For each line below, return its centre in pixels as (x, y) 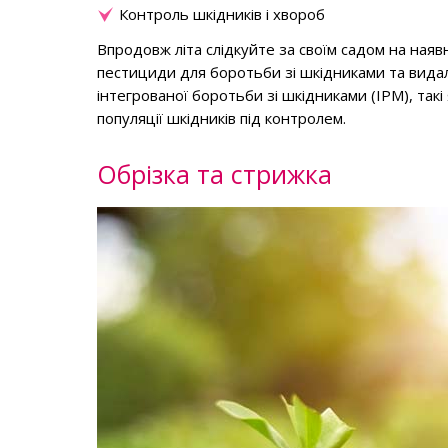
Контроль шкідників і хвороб (222, 14)
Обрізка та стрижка (214, 174)
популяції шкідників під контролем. (221, 118)
